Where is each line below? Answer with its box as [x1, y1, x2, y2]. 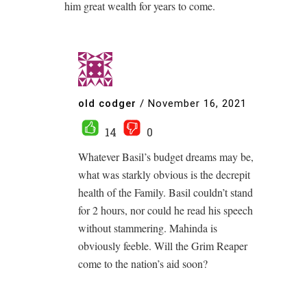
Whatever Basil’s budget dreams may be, [78, 149, 254, 164]
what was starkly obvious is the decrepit [78, 167, 250, 182]
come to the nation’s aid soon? [78, 256, 208, 271]
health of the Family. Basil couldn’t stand [78, 185, 253, 199]
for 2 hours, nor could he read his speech [78, 203, 253, 217]
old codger [78, 97, 136, 110]
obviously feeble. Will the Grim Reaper [78, 238, 247, 253]
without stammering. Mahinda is [78, 221, 217, 235]
